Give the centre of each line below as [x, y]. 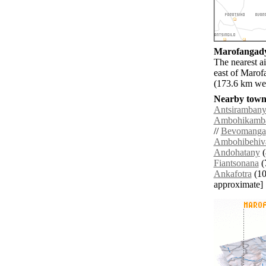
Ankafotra [232, 174]
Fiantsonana [236, 163]
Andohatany [237, 153]
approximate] [238, 185]
